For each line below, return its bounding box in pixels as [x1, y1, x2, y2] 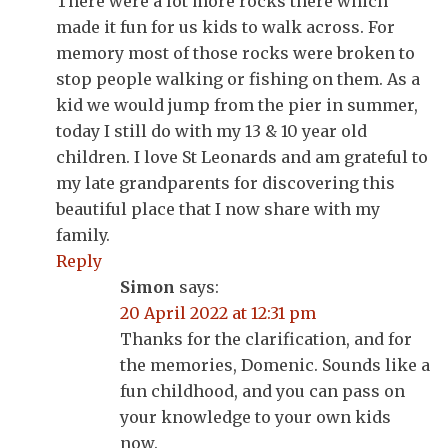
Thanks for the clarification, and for [120, 328, 412, 349]
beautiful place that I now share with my [56, 198, 380, 219]
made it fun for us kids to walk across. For [56, 16, 395, 37]
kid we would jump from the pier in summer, [56, 94, 418, 115]
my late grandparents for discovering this [56, 172, 395, 193]
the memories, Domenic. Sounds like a [120, 354, 430, 375]
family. [56, 224, 110, 245]
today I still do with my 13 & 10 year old [56, 120, 367, 141]
